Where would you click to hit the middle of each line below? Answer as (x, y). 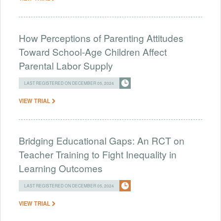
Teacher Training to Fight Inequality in (98, 154)
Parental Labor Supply (66, 65)
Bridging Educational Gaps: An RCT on (102, 140)
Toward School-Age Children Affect (93, 51)
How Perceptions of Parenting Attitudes (101, 37)
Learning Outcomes (61, 168)
